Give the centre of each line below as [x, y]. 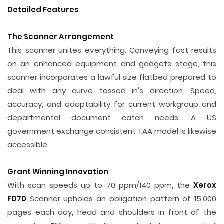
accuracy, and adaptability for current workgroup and [112, 104]
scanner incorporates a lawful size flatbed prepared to [112, 77]
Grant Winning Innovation [58, 172]
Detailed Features [43, 10]
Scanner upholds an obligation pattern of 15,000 [121, 199]
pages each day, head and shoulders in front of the [112, 212]
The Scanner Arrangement [61, 37]
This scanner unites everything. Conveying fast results [112, 50]
